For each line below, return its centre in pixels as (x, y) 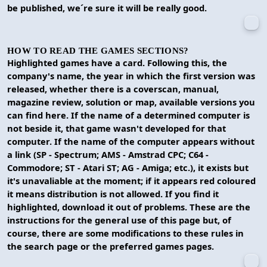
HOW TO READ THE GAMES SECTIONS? (98, 50)
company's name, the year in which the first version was (131, 75)
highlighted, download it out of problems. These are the (129, 207)
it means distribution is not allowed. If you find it (113, 193)
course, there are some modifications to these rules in (125, 233)
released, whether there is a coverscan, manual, (113, 89)
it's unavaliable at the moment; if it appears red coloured (131, 180)
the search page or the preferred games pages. (111, 246)
